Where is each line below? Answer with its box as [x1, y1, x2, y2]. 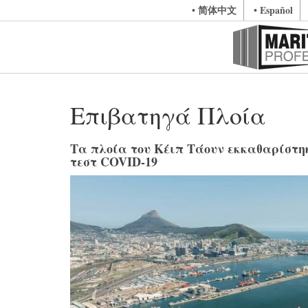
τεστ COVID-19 [70, 153, 157, 170]
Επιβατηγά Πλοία [70, 98, 266, 131]
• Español [254, 3, 293, 17]
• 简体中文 [192, 3, 236, 17]
